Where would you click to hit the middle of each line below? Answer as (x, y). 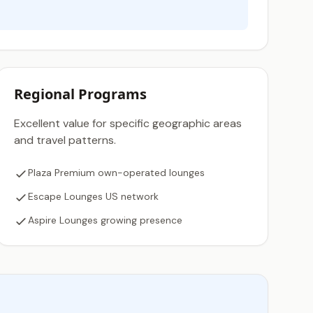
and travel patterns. (65, 140)
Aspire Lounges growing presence (105, 220)
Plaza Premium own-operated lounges (116, 173)
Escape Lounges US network (93, 196)
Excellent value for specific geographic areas (128, 123)
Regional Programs (80, 94)
